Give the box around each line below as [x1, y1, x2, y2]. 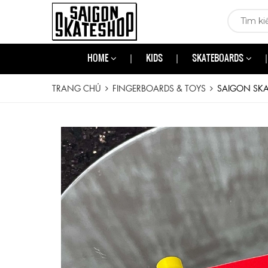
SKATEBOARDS [191, 51, 246, 67]
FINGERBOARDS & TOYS [112, 82, 206, 94]
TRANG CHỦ [52, 82, 101, 94]
